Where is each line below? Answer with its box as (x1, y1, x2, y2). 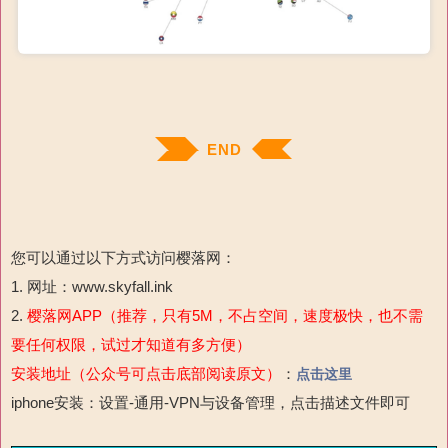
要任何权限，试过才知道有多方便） (11, 335, 251, 353)
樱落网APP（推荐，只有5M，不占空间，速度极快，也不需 (27, 306, 423, 324)
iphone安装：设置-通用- (11, 393, 169, 411)
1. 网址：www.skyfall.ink (11, 277, 173, 295)
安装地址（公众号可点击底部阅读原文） (11, 364, 281, 382)
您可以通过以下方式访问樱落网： (11, 248, 236, 266)
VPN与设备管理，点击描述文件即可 (169, 393, 410, 411)
